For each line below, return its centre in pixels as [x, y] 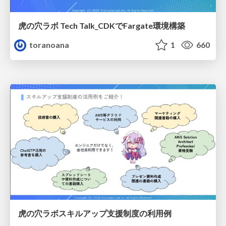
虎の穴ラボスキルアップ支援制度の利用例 [95, 213]
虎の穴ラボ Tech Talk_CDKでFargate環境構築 [102, 26]
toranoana [49, 45]
